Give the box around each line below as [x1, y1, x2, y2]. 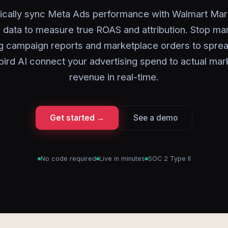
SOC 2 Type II [148, 155, 191, 162]
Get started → [50, 113, 104, 123]
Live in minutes [99, 155, 145, 162]
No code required [40, 155, 96, 162]
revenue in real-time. [69, 71, 159, 82]
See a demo [133, 113, 178, 123]
